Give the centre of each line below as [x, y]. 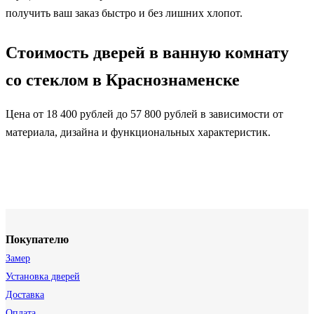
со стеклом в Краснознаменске [123, 80]
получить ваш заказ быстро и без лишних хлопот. [124, 13]
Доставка [25, 295]
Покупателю [37, 240]
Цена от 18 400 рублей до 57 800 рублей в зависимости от [144, 114]
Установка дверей [43, 277]
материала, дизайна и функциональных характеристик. [138, 132]
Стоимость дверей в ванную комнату [147, 53]
